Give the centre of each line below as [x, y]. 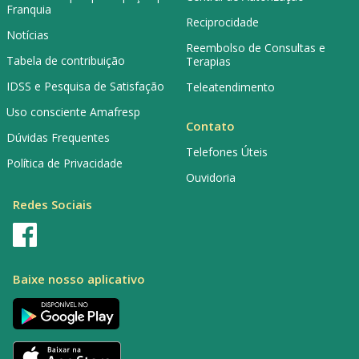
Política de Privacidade [65, 163]
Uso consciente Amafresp [73, 111]
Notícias [28, 34]
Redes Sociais [52, 204]
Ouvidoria [211, 177]
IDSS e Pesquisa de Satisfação [85, 86]
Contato [210, 126]
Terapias [208, 62]
